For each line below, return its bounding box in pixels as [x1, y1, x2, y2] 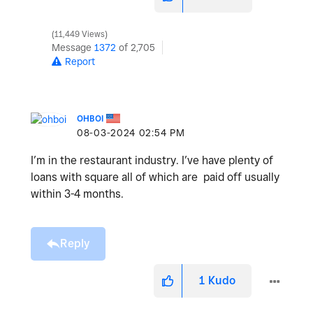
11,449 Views [52, 29, 107, 40]
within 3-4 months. [31, 187, 126, 201]
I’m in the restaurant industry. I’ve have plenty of [31, 154, 273, 168]
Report [65, 56, 95, 68]
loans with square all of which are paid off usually [31, 170, 279, 184]
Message [52, 42, 94, 54]
